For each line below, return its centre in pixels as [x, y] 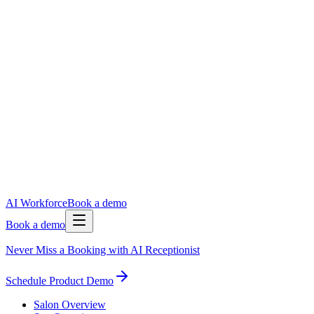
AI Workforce [36, 203]
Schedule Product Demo [60, 281]
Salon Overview [70, 305]
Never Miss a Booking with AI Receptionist [103, 250]
